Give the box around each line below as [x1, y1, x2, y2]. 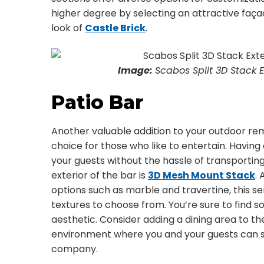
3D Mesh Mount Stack [148, 169, 255, 182]
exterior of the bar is [51, 169, 148, 182]
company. [51, 242, 98, 256]
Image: [117, 64, 153, 77]
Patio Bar [51, 91, 143, 114]
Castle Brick [85, 21, 146, 35]
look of [51, 21, 85, 35]
